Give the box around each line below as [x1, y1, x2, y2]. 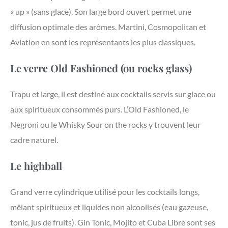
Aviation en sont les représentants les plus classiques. [10, 37, 195, 47]
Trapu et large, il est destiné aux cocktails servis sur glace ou [10, 89, 216, 99]
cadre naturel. [10, 135, 58, 145]
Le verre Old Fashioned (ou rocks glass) [10, 61, 192, 75]
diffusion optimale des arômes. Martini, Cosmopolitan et [10, 22, 206, 32]
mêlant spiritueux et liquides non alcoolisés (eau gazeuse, [10, 202, 208, 212]
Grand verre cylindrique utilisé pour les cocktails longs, [10, 187, 199, 197]
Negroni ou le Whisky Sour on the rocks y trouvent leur [10, 120, 201, 130]
